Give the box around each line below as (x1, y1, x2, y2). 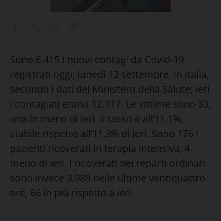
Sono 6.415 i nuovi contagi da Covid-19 (10, 52, 184, 66)
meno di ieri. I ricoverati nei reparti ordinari (10, 156, 205, 170)
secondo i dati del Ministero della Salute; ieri (10, 82, 210, 96)
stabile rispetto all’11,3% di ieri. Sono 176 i (10, 126, 198, 140)
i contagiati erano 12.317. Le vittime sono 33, (10, 97, 211, 110)
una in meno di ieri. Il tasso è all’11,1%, (10, 111, 184, 125)
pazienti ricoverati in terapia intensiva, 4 (10, 141, 190, 155)
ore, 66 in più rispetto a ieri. (10, 185, 134, 199)
